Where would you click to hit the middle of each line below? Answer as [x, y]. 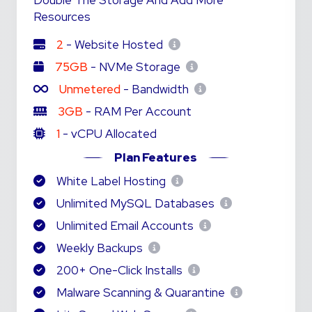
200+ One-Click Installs [119, 270]
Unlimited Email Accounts [125, 226]
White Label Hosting [111, 181]
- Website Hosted [115, 45]
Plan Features [156, 157]
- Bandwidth [156, 89]
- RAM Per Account [137, 111]
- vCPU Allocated [108, 134]
